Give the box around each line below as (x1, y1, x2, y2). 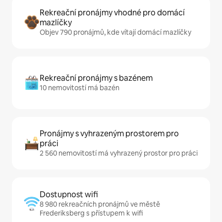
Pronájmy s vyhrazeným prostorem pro (40, 128, 179, 139)
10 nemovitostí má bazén (40, 83, 119, 92)
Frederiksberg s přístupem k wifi (40, 209, 143, 218)
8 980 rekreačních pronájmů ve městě (40, 200, 160, 209)
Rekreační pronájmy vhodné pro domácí (40, 7, 185, 18)
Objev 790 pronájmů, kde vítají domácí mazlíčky (40, 28, 191, 37)
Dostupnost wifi (40, 189, 98, 200)
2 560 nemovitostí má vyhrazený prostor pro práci (40, 149, 198, 158)
